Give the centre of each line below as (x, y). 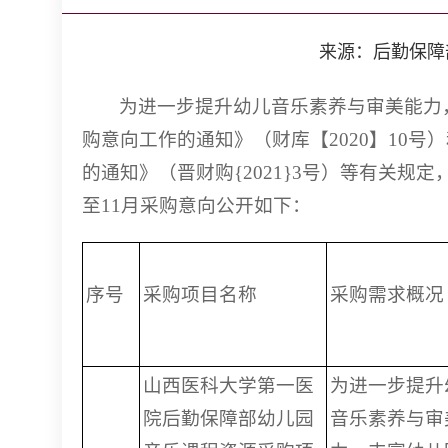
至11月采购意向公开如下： (196, 205)
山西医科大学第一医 (228, 385)
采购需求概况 (387, 294)
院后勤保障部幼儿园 (228, 418)
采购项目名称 (200, 294)
